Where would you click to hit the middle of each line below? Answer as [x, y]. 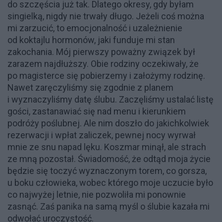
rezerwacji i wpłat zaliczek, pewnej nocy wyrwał [102, 135]
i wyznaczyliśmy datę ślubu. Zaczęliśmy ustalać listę [111, 99]
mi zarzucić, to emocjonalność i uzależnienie [95, 28]
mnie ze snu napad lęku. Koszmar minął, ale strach [107, 147]
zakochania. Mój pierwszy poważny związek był [101, 52]
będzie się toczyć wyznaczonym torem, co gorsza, [107, 170]
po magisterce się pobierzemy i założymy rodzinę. [106, 75]
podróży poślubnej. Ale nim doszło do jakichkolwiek [108, 123]
